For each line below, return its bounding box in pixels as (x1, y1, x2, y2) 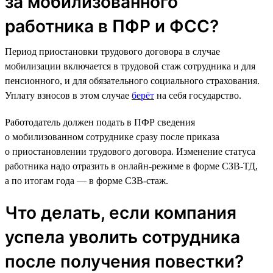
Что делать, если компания (5, 202, 236, 223)
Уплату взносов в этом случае (5, 90, 132, 101)
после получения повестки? (5, 250, 244, 272)
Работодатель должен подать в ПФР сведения (5, 116, 195, 127)
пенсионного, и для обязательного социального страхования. (5, 75, 260, 86)
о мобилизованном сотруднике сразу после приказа (5, 131, 219, 142)
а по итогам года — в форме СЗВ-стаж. (5, 175, 168, 186)
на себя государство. (154, 90, 241, 101)
